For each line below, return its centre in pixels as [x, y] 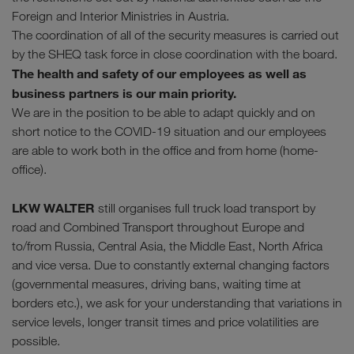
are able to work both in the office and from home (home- [165, 151]
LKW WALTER [53, 208]
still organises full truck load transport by [205, 209]
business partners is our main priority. [124, 94]
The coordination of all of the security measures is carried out [175, 36]
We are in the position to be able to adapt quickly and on [164, 113]
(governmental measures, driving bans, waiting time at [156, 284]
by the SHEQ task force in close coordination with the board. [175, 55]
